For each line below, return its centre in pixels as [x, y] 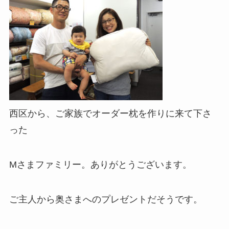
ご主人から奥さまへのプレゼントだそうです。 [106, 199]
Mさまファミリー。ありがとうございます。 [100, 164]
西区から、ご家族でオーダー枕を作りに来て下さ [110, 114]
